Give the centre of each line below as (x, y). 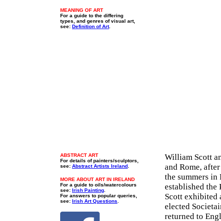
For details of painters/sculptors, (99, 161)
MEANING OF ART (82, 10)
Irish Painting (88, 190)
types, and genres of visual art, (98, 21)
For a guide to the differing (92, 16)
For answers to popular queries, (99, 196)
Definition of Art (91, 26)
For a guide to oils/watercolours (98, 185)
